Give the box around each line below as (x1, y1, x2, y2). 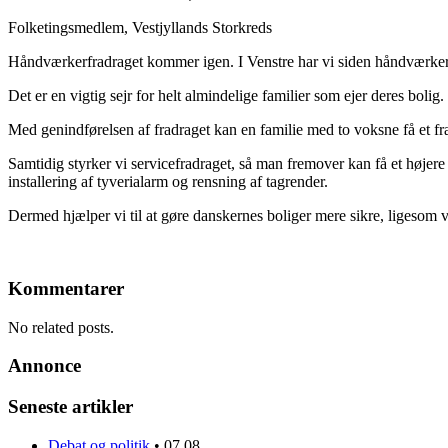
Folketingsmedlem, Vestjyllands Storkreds (8, 19, 272, 37)
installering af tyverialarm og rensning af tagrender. (8, 173, 328, 191)
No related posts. (8, 318, 114, 336)
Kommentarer (8, 278, 124, 300)
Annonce (8, 355, 81, 377)
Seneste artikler (8, 396, 133, 418)
